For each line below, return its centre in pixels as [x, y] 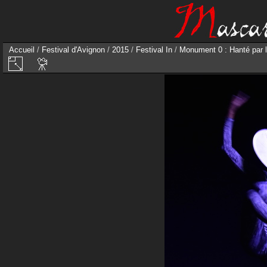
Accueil [22, 50]
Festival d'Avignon [73, 50]
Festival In [154, 50]
